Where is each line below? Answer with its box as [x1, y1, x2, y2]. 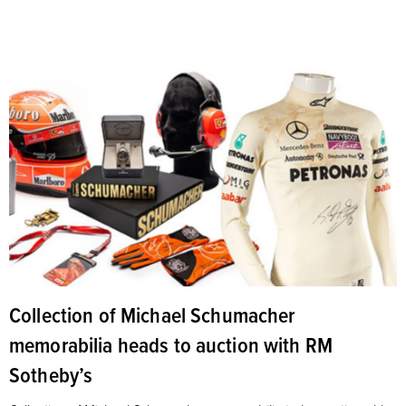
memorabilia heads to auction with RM [9, 329, 333, 361]
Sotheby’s [9, 359, 93, 391]
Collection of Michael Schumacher [9, 299, 295, 331]
